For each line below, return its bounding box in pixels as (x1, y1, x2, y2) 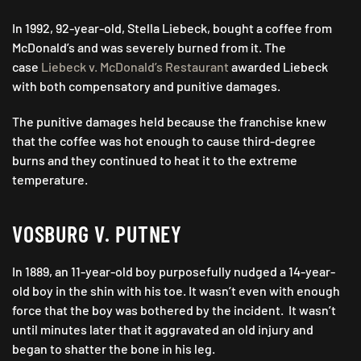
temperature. (12, 172, 88, 188)
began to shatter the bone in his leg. (12, 341, 215, 357)
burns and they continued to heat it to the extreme (12, 152, 297, 168)
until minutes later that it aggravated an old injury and (12, 322, 313, 338)
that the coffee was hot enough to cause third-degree (12, 133, 316, 149)
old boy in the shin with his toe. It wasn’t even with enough (12, 283, 340, 299)
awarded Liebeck (229, 59, 328, 75)
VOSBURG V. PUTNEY (12, 220, 182, 248)
